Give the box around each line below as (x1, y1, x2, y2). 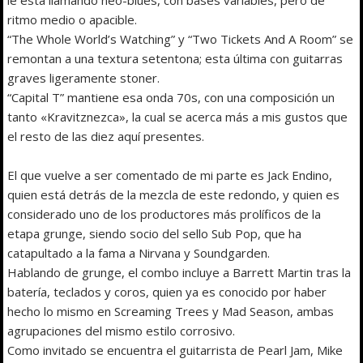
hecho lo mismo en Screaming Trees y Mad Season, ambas (7, 302, 335, 319)
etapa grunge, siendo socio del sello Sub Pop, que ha (7, 224, 302, 241)
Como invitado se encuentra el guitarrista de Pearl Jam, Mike (7, 341, 344, 358)
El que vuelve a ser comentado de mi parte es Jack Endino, (7, 166, 333, 183)
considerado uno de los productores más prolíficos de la (7, 205, 322, 222)
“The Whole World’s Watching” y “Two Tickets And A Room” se (7, 30, 354, 47)
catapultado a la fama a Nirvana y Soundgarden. (7, 244, 271, 261)
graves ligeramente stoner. (7, 69, 160, 86)
